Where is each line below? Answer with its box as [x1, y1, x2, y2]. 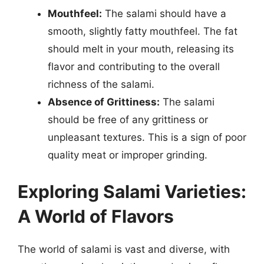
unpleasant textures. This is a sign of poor [48, 131, 246, 143]
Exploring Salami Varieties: [18, 180, 246, 202]
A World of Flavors [18, 205, 174, 227]
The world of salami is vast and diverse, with [18, 243, 230, 255]
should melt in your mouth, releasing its [48, 43, 234, 55]
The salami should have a [102, 8, 226, 19]
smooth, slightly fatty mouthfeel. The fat [48, 25, 237, 37]
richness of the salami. [48, 78, 154, 90]
